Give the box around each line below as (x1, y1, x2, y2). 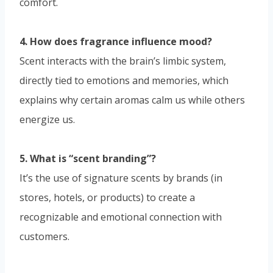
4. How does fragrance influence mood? (19, 35, 212, 49)
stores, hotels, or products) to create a (19, 191, 195, 205)
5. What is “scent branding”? (19, 152, 156, 166)
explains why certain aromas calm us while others (19, 93, 245, 107)
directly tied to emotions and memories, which (19, 74, 229, 88)
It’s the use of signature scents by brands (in (19, 171, 222, 185)
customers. (19, 230, 69, 244)
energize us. (19, 113, 75, 127)
